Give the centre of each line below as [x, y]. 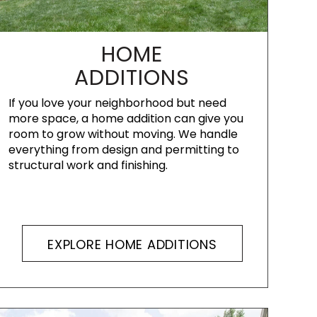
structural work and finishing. [88, 165]
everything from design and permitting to [123, 150]
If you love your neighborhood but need [117, 103]
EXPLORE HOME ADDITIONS [132, 244]
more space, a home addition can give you [126, 119]
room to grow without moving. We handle [123, 134]
